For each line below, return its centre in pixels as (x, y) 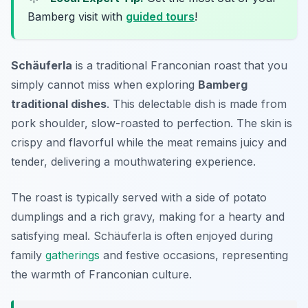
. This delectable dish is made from (197, 104)
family (28, 255)
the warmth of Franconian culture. (101, 275)
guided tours (160, 17)
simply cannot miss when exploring (104, 85)
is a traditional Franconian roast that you (180, 66)
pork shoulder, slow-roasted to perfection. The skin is (152, 123)
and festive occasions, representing (194, 255)
